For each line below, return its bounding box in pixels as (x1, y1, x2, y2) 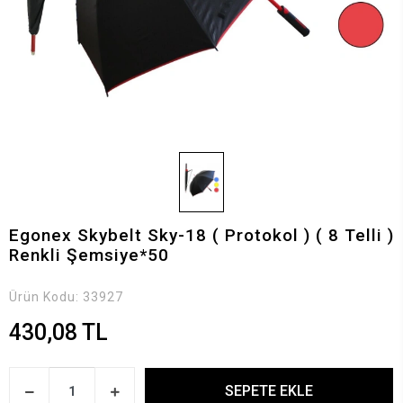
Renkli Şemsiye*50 (9, 244, 169, 265)
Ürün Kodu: (9, 289, 83, 304)
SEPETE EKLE (225, 382, 313, 400)
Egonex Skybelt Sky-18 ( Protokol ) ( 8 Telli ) (9, 224, 394, 246)
